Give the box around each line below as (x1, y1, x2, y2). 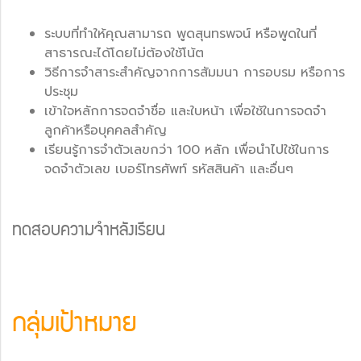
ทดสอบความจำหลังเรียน (12, 223, 165, 239)
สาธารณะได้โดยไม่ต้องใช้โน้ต (44, 43, 204, 63)
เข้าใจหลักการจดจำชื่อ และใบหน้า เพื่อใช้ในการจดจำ (44, 101, 326, 121)
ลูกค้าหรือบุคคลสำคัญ (44, 120, 167, 140)
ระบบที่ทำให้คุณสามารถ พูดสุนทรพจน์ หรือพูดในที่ (44, 23, 317, 44)
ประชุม (44, 81, 78, 102)
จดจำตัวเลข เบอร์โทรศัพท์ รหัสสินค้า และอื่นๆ (44, 159, 293, 179)
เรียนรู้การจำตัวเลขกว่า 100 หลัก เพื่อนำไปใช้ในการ (44, 139, 329, 160)
